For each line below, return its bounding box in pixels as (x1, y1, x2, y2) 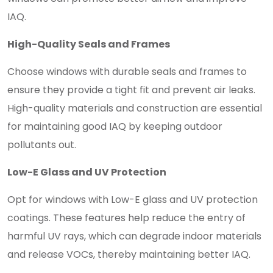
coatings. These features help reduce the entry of (7, 211, 246, 225)
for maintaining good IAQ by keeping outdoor (7, 119, 222, 133)
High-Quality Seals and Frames (7, 37, 170, 51)
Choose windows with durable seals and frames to (7, 65, 247, 79)
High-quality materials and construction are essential (7, 101, 262, 115)
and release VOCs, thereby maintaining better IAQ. (7, 247, 250, 261)
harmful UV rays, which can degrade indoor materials (7, 229, 261, 243)
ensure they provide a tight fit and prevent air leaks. (7, 83, 255, 97)
